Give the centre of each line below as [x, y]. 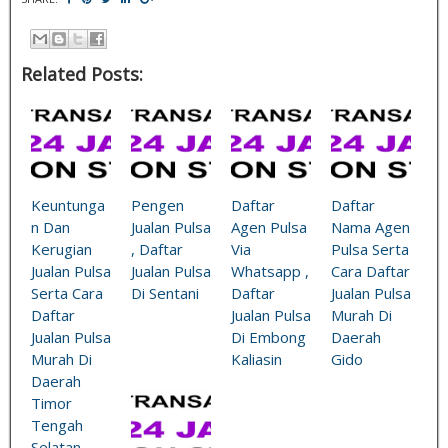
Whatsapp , [270, 271]
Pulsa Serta [370, 249]
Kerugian [61, 249]
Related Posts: [82, 74]
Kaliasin [256, 359]
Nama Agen [370, 227]
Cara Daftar [370, 271]
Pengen [157, 205]
